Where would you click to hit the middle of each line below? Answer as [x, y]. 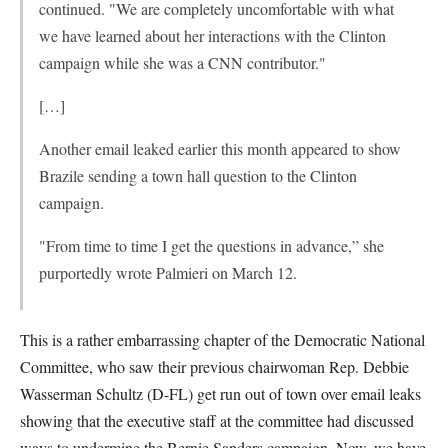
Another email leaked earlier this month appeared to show [220, 148]
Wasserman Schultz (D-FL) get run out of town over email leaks [220, 393]
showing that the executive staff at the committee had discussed [217, 420]
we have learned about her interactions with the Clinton [212, 35]
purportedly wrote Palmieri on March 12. [168, 272]
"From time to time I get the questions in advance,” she [211, 245]
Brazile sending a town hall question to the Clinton [198, 175]
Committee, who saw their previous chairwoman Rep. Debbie [214, 366]
